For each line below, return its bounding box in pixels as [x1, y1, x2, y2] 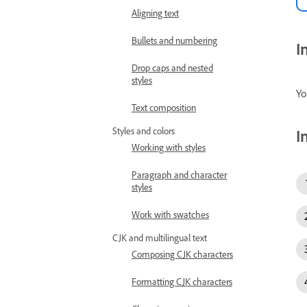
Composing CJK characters [132, 248, 233, 260]
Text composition [132, 101, 196, 113]
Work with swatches [132, 208, 209, 220]
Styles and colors [112, 125, 175, 136]
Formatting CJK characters [132, 275, 232, 287]
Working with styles [132, 141, 206, 153]
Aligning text [132, 7, 179, 19]
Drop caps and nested [132, 62, 213, 73]
